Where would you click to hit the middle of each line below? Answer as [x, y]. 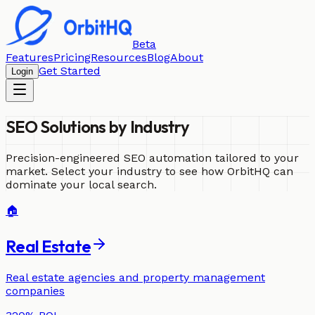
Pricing [72, 57]
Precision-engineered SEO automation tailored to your [152, 157]
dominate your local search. [81, 184]
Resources [119, 57]
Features [30, 57]
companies [35, 290]
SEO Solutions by [68, 126]
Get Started [70, 71]
